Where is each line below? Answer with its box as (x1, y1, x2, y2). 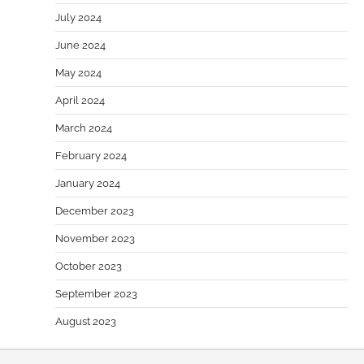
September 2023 (55, 287, 137, 300)
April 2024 (55, 93, 105, 106)
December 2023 (55, 204, 134, 217)
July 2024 (55, 11, 102, 24)
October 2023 (55, 259, 122, 272)
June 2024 (55, 38, 106, 51)
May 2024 (55, 66, 102, 79)
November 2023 (55, 232, 135, 245)
